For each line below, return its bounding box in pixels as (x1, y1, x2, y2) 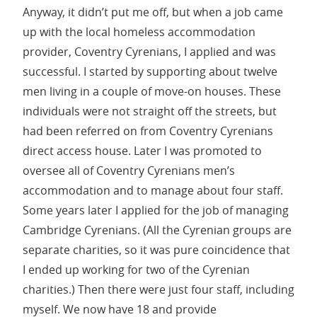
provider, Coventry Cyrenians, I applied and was (23, 44, 276, 60)
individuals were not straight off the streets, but (23, 103, 277, 120)
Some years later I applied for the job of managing (23, 202, 289, 219)
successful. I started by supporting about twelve (23, 64, 277, 80)
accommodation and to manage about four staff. (23, 183, 283, 199)
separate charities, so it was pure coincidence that (23, 242, 290, 258)
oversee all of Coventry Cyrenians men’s (23, 163, 235, 179)
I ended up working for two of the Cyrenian (23, 262, 250, 278)
